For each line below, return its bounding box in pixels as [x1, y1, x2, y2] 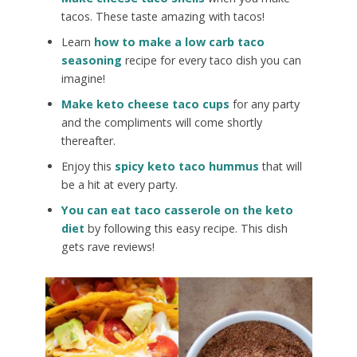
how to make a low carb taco [93, 34, 265, 50]
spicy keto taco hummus [114, 159, 259, 175]
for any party [229, 96, 300, 112]
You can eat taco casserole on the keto [61, 202, 293, 218]
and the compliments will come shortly [61, 115, 262, 131]
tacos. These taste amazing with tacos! [61, 9, 265, 25]
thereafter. [61, 133, 116, 149]
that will [258, 159, 302, 175]
